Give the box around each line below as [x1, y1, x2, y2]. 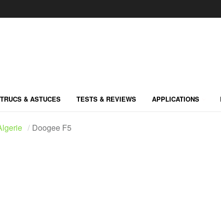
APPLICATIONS [152, 94, 199, 104]
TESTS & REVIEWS [76, 94, 136, 104]
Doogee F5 [32, 122, 72, 133]
